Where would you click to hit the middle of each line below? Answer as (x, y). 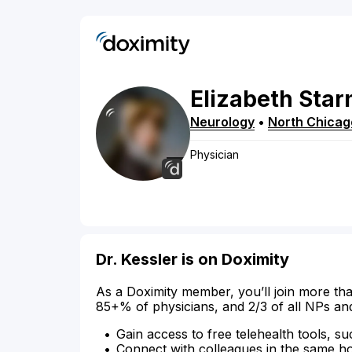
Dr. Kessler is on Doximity (192, 260)
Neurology (222, 122)
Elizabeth (242, 99)
